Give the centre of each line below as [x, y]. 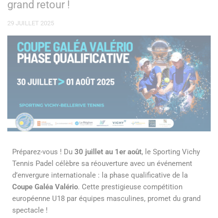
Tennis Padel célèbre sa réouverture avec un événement [102, 163]
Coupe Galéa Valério [45, 187]
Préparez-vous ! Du [43, 152]
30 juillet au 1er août [108, 152]
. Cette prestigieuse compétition [130, 187]
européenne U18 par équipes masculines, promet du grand [106, 198]
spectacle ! [30, 210]
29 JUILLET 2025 [31, 23]
